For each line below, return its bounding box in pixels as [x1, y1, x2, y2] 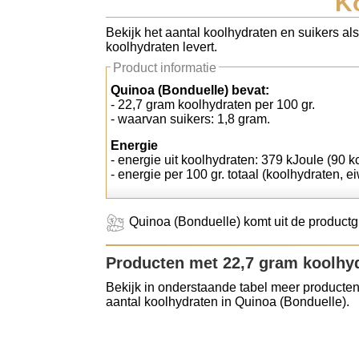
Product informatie [113, 61, 216, 75]
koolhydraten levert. [106, 40, 217, 54]
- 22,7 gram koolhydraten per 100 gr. [111, 98, 315, 111]
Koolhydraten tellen [16, 20, 152, 38]
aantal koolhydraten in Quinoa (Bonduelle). [106, 295, 349, 309]
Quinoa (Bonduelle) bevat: [111, 83, 269, 97]
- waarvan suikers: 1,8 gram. [111, 112, 270, 126]
